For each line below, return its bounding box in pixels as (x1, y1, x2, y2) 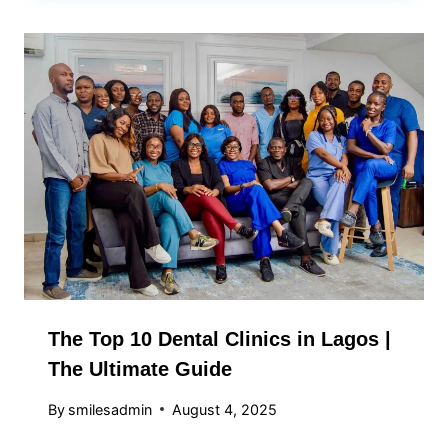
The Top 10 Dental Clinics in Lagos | (48, 327, 391, 350)
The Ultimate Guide (48, 357, 232, 380)
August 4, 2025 (172, 400, 278, 418)
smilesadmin (68, 400, 153, 418)
